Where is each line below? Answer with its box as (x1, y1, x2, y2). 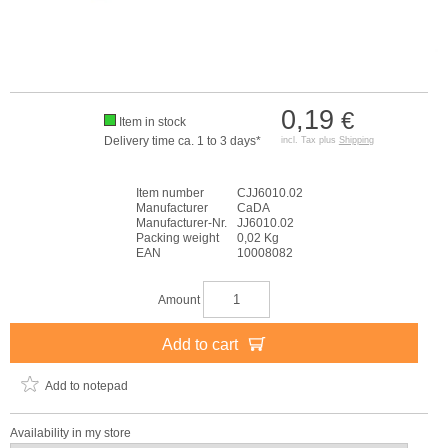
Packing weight (135, 230, 219, 245)
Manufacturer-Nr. (135, 215, 227, 230)
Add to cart (161, 335, 242, 353)
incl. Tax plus (280, 134, 339, 145)
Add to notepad (45, 378, 128, 393)
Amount (158, 292, 203, 307)
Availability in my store (10, 425, 131, 440)
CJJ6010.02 (236, 185, 303, 200)
